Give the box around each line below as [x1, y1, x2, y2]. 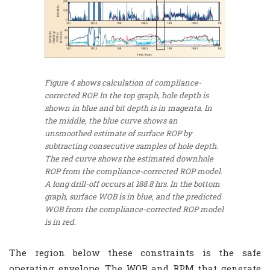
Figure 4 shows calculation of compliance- [45, 77, 201, 89]
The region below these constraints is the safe [9, 246, 261, 259]
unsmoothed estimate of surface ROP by [45, 128, 192, 139]
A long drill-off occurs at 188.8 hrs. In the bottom [45, 178, 220, 190]
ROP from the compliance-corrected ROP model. [45, 166, 222, 177]
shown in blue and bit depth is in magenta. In [45, 102, 212, 114]
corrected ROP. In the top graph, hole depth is [45, 90, 209, 101]
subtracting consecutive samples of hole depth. [45, 140, 218, 152]
